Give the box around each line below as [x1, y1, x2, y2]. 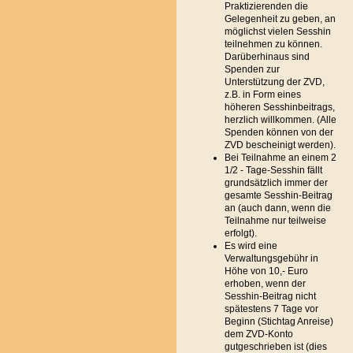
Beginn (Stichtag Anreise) [225, 316, 333, 327]
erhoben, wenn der [225, 278, 306, 289]
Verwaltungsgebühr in [225, 253, 318, 264]
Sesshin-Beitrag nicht [225, 291, 316, 302]
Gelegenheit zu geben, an [225, 13, 336, 24]
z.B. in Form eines [225, 89, 301, 100]
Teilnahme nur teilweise [225, 215, 326, 226]
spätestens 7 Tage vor [225, 303, 318, 314]
